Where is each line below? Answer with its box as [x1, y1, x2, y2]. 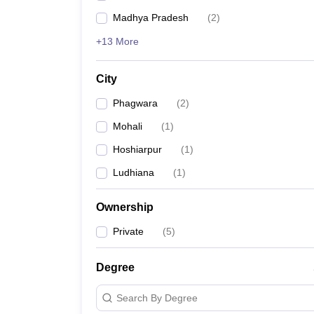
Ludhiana [113, 167, 154, 178]
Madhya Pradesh [113, 12, 189, 23]
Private [113, 226, 144, 237]
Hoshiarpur [113, 144, 162, 155]
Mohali [113, 121, 142, 132]
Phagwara [113, 97, 158, 109]
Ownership [96, 201, 153, 213]
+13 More [96, 36, 139, 47]
